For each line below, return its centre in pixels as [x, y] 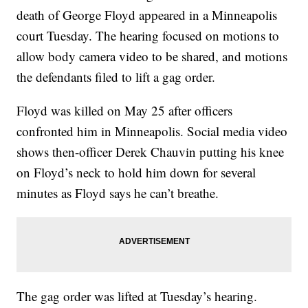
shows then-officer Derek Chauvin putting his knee [151, 152]
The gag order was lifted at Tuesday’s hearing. [137, 296]
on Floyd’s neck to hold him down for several [136, 173]
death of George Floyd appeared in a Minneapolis [147, 15]
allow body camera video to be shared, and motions [152, 56]
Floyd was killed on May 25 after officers [125, 111]
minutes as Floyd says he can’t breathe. [118, 193]
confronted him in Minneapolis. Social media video [152, 131]
